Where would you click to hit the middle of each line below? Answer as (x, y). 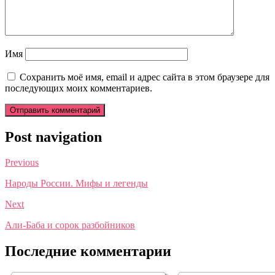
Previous (22, 163)
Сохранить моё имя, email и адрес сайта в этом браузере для (145, 77)
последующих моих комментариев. (79, 88)
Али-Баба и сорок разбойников (70, 225)
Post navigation (53, 137)
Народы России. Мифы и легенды (76, 184)
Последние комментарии (88, 251)
